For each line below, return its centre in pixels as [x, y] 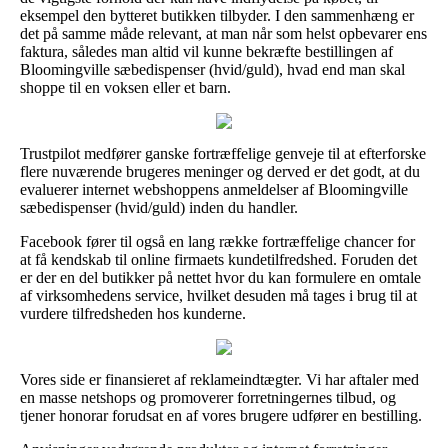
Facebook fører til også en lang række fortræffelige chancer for [217, 241]
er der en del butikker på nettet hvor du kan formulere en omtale [220, 277]
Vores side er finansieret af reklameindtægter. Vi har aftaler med [219, 379]
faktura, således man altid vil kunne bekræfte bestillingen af [206, 51]
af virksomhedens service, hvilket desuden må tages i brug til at [218, 295]
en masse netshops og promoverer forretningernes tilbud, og [208, 397]
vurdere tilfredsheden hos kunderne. [133, 313]
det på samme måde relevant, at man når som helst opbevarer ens [223, 33]
